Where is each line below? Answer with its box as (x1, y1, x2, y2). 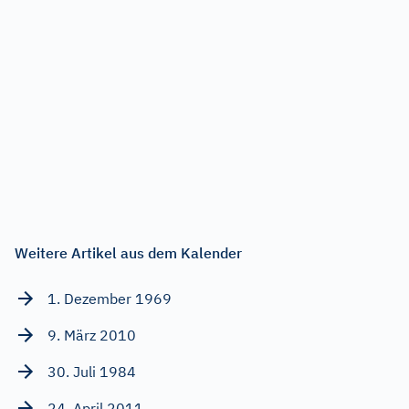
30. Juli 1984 (47, 362, 136, 381)
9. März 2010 (47, 325, 136, 344)
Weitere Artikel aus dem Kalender (15, 243, 242, 262)
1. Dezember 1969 (47, 288, 172, 308)
